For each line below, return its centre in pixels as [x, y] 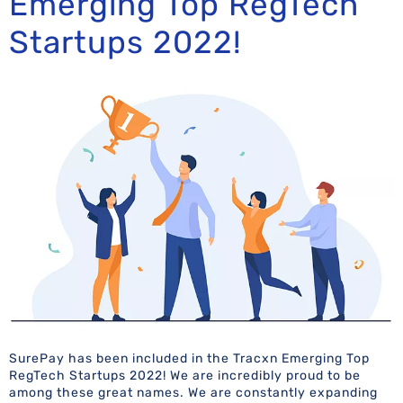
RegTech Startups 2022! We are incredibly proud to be [185, 375]
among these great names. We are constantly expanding [193, 392]
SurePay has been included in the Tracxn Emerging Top [189, 358]
